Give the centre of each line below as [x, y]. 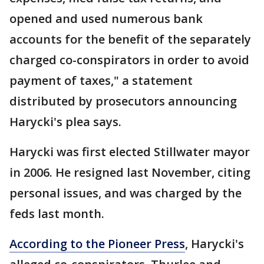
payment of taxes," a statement [101, 81]
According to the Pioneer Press [97, 244]
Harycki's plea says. [65, 122]
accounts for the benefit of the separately [130, 39]
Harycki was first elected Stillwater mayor [130, 152]
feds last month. [57, 214]
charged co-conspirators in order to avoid [129, 60]
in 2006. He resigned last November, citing [130, 173]
